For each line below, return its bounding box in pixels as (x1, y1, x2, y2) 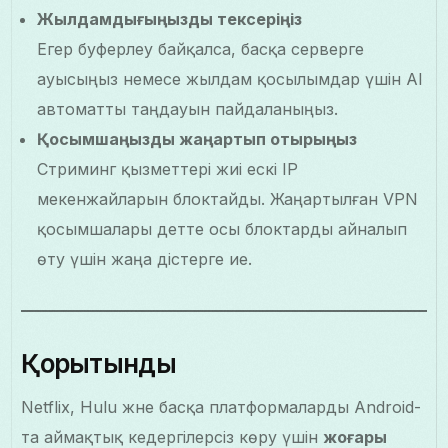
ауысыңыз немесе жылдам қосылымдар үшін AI (37, 69, 424, 90)
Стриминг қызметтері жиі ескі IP (37, 159, 299, 180)
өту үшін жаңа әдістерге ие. (37, 249, 253, 270)
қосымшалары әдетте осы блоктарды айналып (37, 219, 408, 240)
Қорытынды (21, 348, 176, 380)
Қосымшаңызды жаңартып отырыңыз (37, 129, 358, 150)
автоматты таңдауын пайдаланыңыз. (37, 99, 339, 120)
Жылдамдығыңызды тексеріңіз (37, 9, 303, 30)
